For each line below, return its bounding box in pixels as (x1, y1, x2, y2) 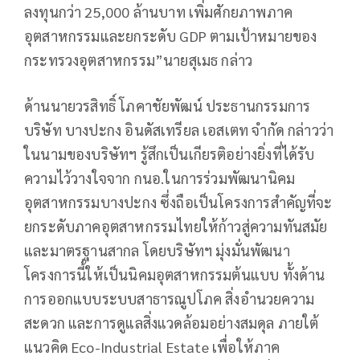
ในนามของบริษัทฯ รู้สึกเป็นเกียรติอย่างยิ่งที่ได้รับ (24, 145, 315, 164)
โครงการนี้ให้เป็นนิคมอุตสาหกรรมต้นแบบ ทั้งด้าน (24, 265, 325, 284)
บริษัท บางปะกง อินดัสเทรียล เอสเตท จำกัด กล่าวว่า (24, 121, 334, 140)
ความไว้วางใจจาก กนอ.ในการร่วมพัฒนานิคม (24, 169, 296, 188)
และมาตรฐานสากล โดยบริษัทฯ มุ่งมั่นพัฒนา (24, 241, 290, 260)
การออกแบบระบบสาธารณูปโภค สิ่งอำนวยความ (24, 289, 315, 309)
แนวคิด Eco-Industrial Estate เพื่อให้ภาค (24, 337, 280, 357)
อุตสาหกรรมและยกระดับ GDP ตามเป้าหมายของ (24, 27, 317, 46)
